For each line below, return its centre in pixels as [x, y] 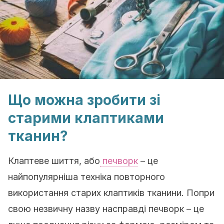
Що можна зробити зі [84, 100]
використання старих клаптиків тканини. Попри [111, 193]
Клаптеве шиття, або [54, 161]
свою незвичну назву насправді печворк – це [106, 209]
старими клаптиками [86, 118]
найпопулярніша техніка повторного [86, 177]
